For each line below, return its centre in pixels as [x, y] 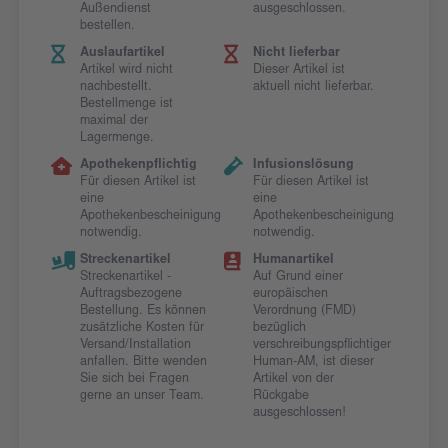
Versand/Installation [135, 345]
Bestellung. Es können [142, 311]
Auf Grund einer [297, 277]
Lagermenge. [116, 138]
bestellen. [107, 26]
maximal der [113, 121]
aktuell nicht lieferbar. [313, 87]
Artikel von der [293, 379]
